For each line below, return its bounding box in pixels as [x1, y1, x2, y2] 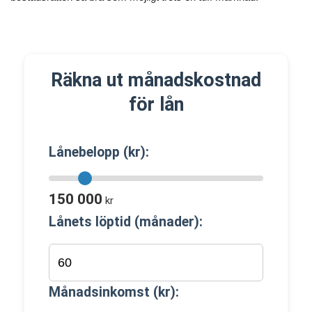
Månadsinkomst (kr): [49, 284, 179, 300]
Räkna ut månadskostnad [51, 69, 261, 91]
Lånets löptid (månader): [49, 214, 203, 230]
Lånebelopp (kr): [49, 144, 149, 160]
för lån [128, 93, 184, 116]
